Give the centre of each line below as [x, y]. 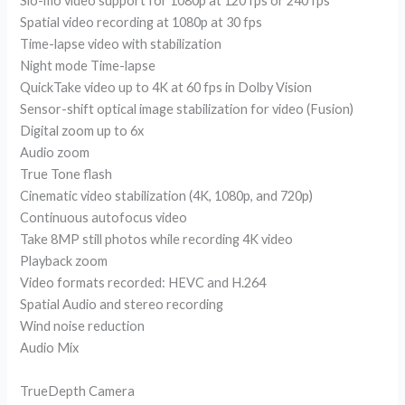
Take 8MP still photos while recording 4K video [157, 240]
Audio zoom [55, 153]
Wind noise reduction [83, 326]
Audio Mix [50, 348]
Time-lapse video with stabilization [121, 44]
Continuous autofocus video [104, 218]
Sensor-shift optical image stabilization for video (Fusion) [187, 109]
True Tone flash [66, 174]
